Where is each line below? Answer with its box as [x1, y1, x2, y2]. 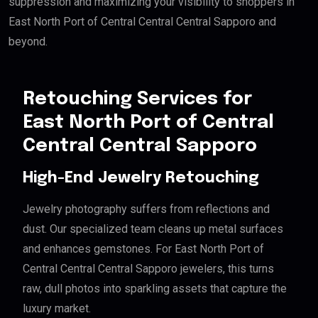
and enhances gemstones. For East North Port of [23, 242, 264, 256]
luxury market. [23, 302, 91, 316]
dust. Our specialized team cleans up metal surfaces [23, 222, 283, 236]
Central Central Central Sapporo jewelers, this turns [23, 262, 274, 276]
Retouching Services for [23, 89, 252, 109]
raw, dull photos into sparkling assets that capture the [23, 282, 287, 296]
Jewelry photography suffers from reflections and [23, 202, 270, 216]
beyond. [9, 35, 48, 49]
